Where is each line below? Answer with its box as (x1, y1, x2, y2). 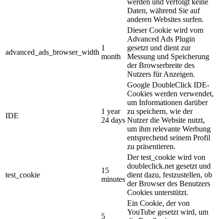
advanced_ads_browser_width (5, 47, 99, 56)
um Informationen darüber (127, 98, 208, 107)
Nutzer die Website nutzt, (127, 115, 205, 124)
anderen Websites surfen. (127, 15, 204, 23)
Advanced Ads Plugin (127, 34, 195, 43)
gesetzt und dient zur (127, 43, 191, 52)
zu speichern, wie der (127, 107, 193, 115)
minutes (101, 175, 125, 183)
